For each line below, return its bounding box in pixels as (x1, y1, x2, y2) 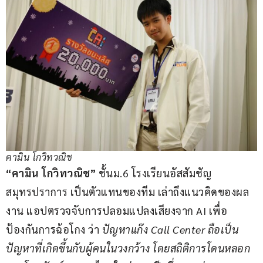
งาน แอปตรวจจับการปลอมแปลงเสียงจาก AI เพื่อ (6, 204, 227, 218)
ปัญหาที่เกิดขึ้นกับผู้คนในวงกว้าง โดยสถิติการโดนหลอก (6, 241, 250, 255)
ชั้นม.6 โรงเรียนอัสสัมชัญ (96, 166, 211, 180)
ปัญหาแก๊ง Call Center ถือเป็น (102, 222, 238, 237)
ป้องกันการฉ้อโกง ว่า (6, 222, 102, 237)
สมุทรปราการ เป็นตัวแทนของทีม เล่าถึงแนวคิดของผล (6, 185, 249, 199)
